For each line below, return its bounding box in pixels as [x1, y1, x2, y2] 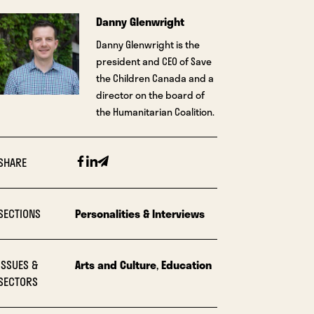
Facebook [74, 153, 124, 170]
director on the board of [95, 88, 205, 102]
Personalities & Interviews [74, 205, 205, 222]
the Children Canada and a [95, 71, 214, 86]
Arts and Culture [74, 256, 156, 273]
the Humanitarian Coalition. [95, 104, 214, 119]
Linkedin [85, 153, 128, 170]
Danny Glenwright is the [95, 37, 200, 52]
